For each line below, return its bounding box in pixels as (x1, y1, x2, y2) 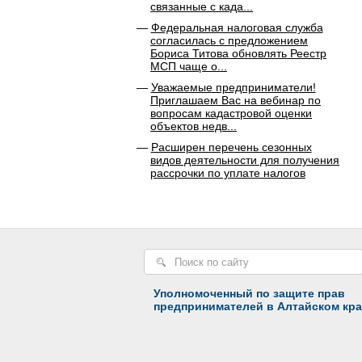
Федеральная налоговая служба (150, 21, 323, 34)
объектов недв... (150, 120, 237, 133)
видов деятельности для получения (150, 154, 339, 166)
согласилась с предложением (150, 34, 308, 47)
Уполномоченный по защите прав (154, 287, 345, 300)
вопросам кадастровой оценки (150, 107, 312, 120)
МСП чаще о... (150, 60, 227, 73)
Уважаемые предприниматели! (150, 81, 316, 94)
